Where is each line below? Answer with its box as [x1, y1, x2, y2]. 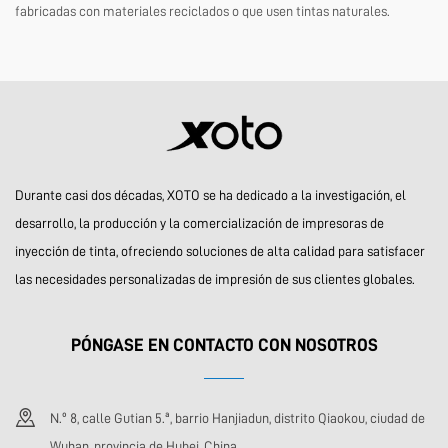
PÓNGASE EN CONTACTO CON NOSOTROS [70, 336, 378, 354]
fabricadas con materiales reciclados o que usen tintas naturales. [15, 4, 390, 18]
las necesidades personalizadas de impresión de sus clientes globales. [15, 272, 415, 286]
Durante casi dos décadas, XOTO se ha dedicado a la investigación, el [15, 188, 406, 202]
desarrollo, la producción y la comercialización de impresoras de [15, 216, 384, 230]
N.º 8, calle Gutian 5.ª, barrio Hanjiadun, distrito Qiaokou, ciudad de [50, 411, 425, 425]
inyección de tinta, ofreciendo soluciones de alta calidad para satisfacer [15, 244, 425, 258]
